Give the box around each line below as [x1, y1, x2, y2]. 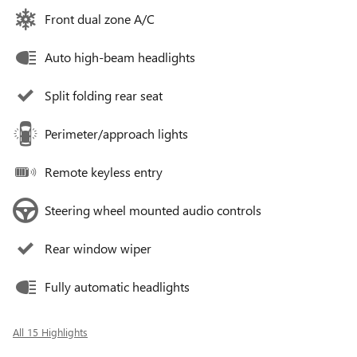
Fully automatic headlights [45, 278, 190, 296]
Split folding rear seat [45, 87, 163, 104]
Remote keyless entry [45, 163, 163, 181]
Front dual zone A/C [45, 10, 155, 28]
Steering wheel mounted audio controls [45, 202, 261, 219]
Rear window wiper [45, 240, 151, 257]
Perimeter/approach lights [45, 125, 188, 143]
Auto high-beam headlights [45, 49, 195, 66]
